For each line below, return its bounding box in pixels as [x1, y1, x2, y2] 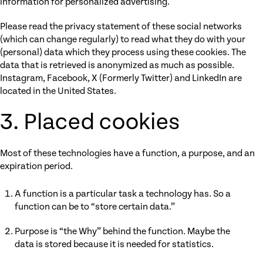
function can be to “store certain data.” [15, 201, 175, 213]
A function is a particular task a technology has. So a [15, 188, 231, 200]
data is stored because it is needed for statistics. [15, 239, 214, 250]
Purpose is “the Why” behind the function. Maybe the [15, 226, 230, 237]
